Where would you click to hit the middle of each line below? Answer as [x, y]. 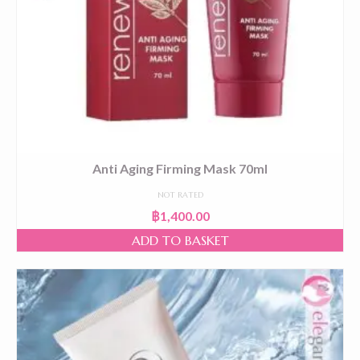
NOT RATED [180, 195]
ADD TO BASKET [180, 240]
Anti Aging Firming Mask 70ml [180, 168]
